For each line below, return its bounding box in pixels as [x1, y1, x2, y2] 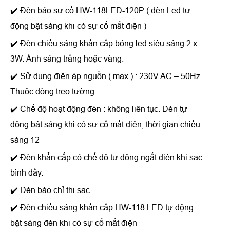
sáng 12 [10, 135, 40, 144]
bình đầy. [10, 168, 43, 177]
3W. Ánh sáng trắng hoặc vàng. [10, 54, 124, 63]
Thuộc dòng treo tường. [10, 87, 97, 96]
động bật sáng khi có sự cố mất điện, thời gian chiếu [10, 120, 200, 129]
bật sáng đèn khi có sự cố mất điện [10, 218, 137, 227]
